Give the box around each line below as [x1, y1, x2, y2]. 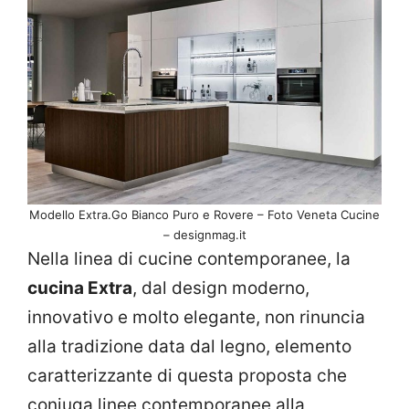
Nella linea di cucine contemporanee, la [27, 247, 351, 269]
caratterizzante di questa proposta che [27, 364, 347, 386]
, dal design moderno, [132, 277, 309, 299]
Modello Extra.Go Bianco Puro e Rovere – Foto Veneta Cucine [29, 206, 380, 222]
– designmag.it [163, 226, 246, 242]
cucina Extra [27, 277, 132, 299]
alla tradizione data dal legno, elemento [27, 335, 351, 357]
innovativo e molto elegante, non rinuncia [27, 306, 365, 328]
